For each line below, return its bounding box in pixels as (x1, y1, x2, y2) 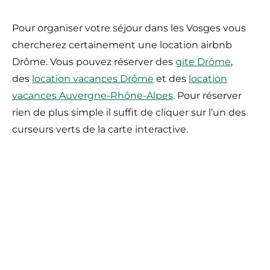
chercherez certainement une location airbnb (12, 39, 232, 51)
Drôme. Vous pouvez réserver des (12, 55, 175, 67)
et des (154, 72, 189, 84)
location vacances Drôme (32, 72, 154, 84)
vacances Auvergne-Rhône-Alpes (12, 89, 173, 101)
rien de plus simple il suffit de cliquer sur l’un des (12, 106, 246, 118)
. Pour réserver (173, 89, 242, 101)
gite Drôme (175, 55, 231, 67)
